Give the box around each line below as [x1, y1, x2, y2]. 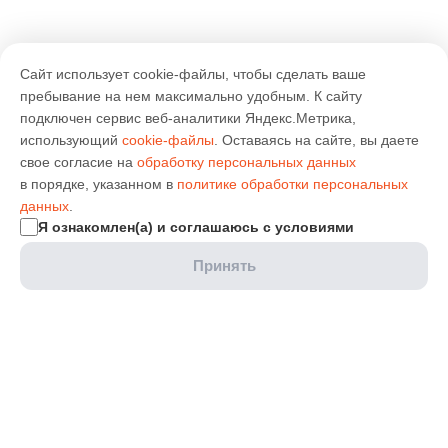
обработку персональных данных [137, 154, 356, 170]
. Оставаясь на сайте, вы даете [214, 132, 419, 148]
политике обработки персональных [177, 176, 408, 192]
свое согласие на [20, 154, 137, 170]
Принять [192, 257, 256, 274]
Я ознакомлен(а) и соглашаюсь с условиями [38, 219, 354, 235]
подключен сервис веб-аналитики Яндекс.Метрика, [20, 110, 356, 126]
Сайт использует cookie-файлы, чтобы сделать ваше [20, 66, 366, 82]
